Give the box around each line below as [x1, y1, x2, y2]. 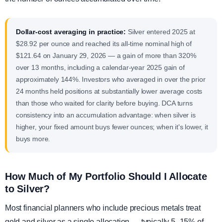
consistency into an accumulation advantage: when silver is [16, 111, 196, 119]
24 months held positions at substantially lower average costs [16, 87, 203, 95]
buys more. [16, 135, 51, 143]
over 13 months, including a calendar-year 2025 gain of [16, 63, 185, 71]
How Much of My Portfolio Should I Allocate [5, 171, 207, 182]
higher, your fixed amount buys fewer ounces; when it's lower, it [16, 123, 208, 131]
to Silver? [5, 183, 50, 194]
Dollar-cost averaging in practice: [16, 28, 126, 36]
